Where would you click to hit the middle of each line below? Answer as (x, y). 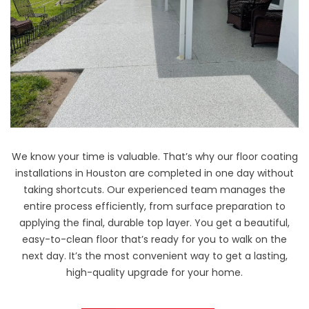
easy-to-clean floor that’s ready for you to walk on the (154, 239)
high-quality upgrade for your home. (154, 272)
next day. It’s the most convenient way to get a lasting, (154, 256)
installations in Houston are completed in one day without (154, 173)
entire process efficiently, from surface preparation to (154, 206)
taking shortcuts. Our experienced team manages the (154, 189)
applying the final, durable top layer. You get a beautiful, (154, 222)
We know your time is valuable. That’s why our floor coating (154, 156)
